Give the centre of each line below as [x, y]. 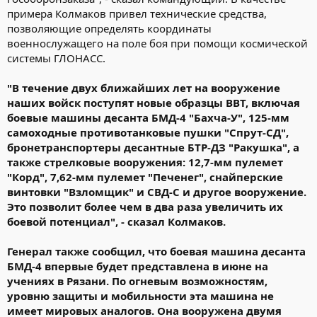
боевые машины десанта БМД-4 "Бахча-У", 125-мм [148, 117]
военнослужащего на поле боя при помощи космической [157, 43]
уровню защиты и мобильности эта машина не [140, 295]
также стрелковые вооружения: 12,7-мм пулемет [145, 162]
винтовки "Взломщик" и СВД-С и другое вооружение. [157, 191]
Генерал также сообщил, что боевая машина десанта [156, 251]
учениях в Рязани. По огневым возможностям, [137, 281]
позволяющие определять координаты [109, 28]
